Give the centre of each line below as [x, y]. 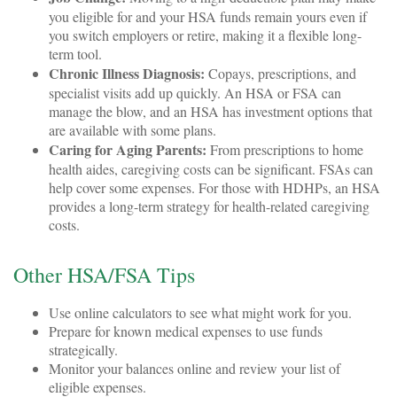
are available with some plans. [132, 129]
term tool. [75, 53]
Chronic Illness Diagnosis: [127, 73]
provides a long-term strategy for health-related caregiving [209, 206]
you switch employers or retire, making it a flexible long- [205, 35]
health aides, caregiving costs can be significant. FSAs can [211, 168]
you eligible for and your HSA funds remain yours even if [208, 16]
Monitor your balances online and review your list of [195, 368]
